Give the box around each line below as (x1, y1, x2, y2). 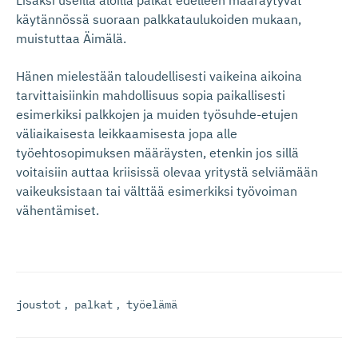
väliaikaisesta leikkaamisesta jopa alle (16, 125, 237, 141)
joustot (16, 297, 61, 312)
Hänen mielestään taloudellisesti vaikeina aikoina (16, 68, 302, 84)
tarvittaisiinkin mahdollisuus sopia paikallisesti (16, 87, 285, 103)
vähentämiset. (16, 202, 99, 218)
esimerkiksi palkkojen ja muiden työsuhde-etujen (16, 106, 298, 122)
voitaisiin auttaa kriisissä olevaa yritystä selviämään (16, 164, 318, 180)
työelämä (126, 297, 177, 312)
